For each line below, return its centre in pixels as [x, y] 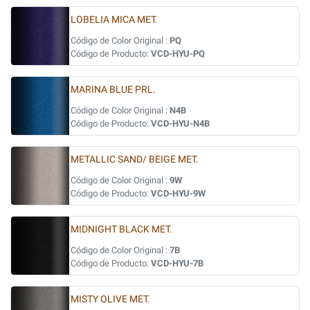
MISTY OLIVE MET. [110, 299]
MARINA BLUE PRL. [113, 90]
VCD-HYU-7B [177, 263]
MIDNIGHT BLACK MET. [121, 229]
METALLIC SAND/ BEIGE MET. [135, 159]
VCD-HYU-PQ [178, 54]
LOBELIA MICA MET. [114, 20]
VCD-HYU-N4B [180, 124]
